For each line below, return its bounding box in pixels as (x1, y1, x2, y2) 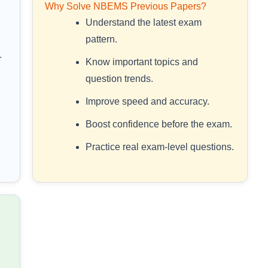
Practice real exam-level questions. (86, 142, 234, 153)
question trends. (86, 74, 153, 84)
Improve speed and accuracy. (86, 96, 209, 107)
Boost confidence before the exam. (86, 119, 232, 130)
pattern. (86, 34, 117, 45)
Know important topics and (86, 57, 198, 68)
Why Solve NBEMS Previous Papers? (45, 1, 206, 12)
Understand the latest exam (86, 17, 202, 28)
